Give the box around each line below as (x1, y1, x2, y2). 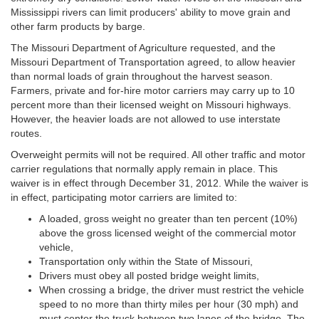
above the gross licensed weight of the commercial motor (39, 227, 296, 239)
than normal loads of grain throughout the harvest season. (11, 70, 273, 82)
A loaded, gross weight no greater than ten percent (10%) (39, 213, 298, 224)
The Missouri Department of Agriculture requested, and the (11, 42, 276, 53)
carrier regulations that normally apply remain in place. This (11, 163, 278, 174)
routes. (11, 127, 42, 139)
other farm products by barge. (11, 21, 145, 32)
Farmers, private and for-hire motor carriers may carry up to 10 (11, 85, 295, 96)
